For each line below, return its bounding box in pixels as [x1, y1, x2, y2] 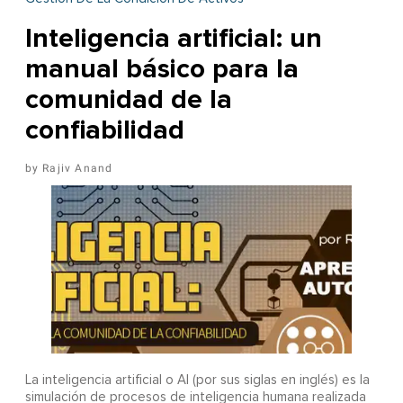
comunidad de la [24, 83, 232, 117]
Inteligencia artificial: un [24, 22, 322, 56]
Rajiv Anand [42, 162, 113, 175]
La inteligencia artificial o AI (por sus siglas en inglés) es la [24, 373, 370, 388]
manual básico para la [24, 52, 299, 86]
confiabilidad [24, 113, 184, 148]
